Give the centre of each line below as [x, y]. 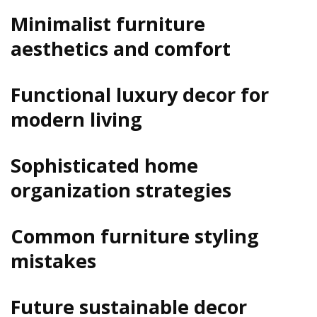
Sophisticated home [104, 165]
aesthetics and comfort [121, 48]
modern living [76, 119]
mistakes [53, 260]
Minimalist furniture [108, 23]
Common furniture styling [135, 236]
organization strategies [121, 190]
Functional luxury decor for [140, 94]
